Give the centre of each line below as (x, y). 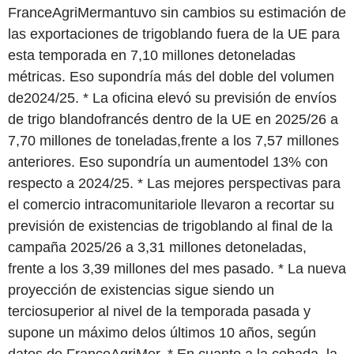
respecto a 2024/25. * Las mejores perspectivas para (174, 183)
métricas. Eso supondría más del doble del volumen (171, 76)
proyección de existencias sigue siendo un (141, 290)
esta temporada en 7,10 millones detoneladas (152, 55)
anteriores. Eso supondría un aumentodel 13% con (168, 162)
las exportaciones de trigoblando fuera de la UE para (174, 34)
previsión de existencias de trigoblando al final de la (170, 226)
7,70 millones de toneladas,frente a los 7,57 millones (173, 140)
